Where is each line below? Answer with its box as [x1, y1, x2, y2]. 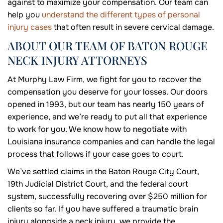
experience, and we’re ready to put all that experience [7, 111, 207, 122]
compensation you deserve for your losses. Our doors [7, 87, 208, 98]
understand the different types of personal [42, 9, 200, 20]
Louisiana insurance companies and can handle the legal [7, 136, 215, 147]
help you [7, 9, 42, 20]
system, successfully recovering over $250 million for [7, 191, 207, 202]
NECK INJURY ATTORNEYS [7, 52, 147, 68]
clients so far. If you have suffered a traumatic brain [7, 204, 198, 215]
